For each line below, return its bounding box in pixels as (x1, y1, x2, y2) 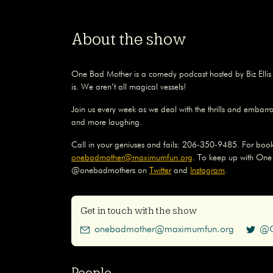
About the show (71, 29, 186, 48)
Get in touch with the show (80, 205, 197, 216)
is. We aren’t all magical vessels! (71, 82, 186, 91)
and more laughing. (71, 118, 142, 127)
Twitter (149, 166, 171, 175)
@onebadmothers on (71, 166, 149, 175)
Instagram (190, 166, 225, 175)
